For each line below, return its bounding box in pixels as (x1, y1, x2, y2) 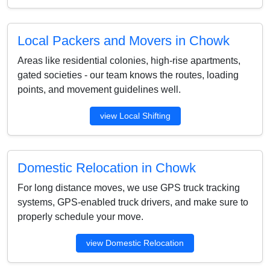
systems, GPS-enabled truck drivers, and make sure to (17, 197, 248, 207)
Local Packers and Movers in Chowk (17, 33, 230, 48)
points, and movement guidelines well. (17, 84, 181, 95)
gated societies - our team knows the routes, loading (17, 70, 239, 80)
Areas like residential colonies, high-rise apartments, (17, 55, 240, 66)
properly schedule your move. (17, 212, 143, 222)
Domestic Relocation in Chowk (17, 160, 196, 175)
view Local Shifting (99, 111, 171, 121)
